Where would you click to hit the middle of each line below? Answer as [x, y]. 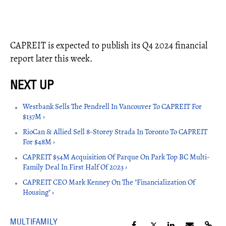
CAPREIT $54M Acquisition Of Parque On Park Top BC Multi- [116, 157]
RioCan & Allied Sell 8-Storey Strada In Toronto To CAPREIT [115, 132]
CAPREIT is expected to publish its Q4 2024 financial [109, 46]
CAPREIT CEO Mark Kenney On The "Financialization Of [109, 182]
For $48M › [39, 142]
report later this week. [51, 59]
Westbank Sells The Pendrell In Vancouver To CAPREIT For [112, 107]
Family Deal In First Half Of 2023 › [75, 167]
